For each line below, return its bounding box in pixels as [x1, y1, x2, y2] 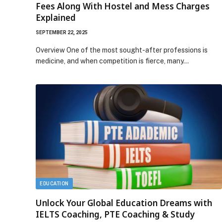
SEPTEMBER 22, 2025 [36, 30, 88, 35]
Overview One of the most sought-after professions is [36, 46, 208, 54]
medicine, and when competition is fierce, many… [36, 57, 189, 65]
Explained [36, 12, 76, 23]
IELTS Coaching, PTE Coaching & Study [36, 208, 195, 220]
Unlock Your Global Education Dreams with [36, 197, 212, 209]
